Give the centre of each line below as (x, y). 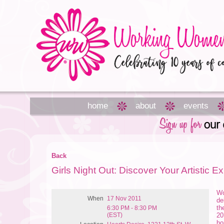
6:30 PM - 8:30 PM (132, 208)
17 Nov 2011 (124, 199)
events (196, 106)
